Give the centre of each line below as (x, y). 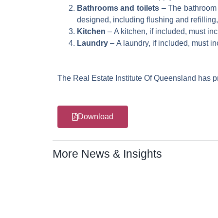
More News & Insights (107, 154)
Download (95, 117)
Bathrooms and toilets (118, 8)
